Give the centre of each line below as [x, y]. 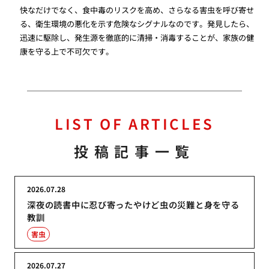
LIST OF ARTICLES [134, 124]
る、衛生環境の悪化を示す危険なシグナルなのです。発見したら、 [137, 24]
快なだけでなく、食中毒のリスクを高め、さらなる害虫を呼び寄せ [137, 10]
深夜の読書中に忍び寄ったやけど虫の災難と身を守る [133, 204]
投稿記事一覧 [134, 151]
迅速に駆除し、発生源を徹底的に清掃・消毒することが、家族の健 [137, 38]
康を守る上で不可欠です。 [67, 52]
